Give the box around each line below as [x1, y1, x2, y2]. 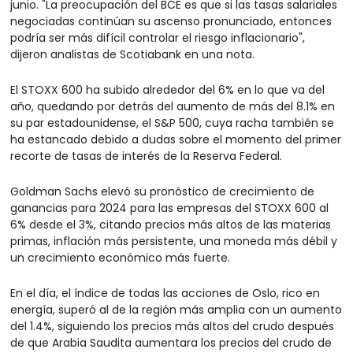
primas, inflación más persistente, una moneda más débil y [10, 232, 337, 249]
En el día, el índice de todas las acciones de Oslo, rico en [10, 284, 320, 301]
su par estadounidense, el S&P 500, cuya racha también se [10, 114, 334, 131]
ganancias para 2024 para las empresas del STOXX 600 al [10, 199, 329, 216]
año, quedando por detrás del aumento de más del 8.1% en [10, 98, 335, 114]
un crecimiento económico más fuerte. [10, 249, 230, 266]
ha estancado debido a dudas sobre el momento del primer [10, 131, 341, 147]
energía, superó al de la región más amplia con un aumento [10, 301, 342, 318]
